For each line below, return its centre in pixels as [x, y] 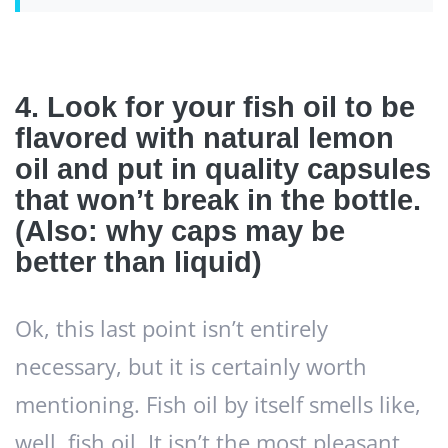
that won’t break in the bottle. [218, 200]
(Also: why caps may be [180, 231]
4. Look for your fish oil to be [215, 107]
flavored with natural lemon [204, 138]
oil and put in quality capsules [223, 169]
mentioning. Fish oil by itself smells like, [218, 405]
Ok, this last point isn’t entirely [171, 329]
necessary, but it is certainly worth [191, 367]
